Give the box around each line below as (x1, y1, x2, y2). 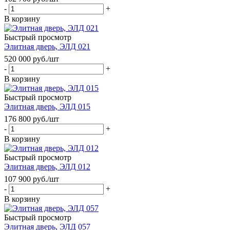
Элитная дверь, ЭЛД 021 (4, 42, 90, 51)
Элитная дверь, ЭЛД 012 (4, 162, 90, 171)
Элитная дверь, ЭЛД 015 (4, 102, 90, 111)
